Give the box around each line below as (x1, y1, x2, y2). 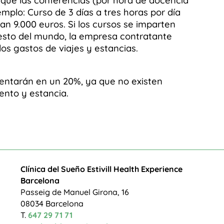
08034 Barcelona (20, 198, 84, 208)
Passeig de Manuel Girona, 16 (20, 186, 129, 197)
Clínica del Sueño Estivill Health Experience (20, 163, 183, 174)
